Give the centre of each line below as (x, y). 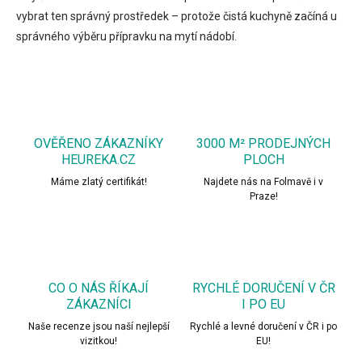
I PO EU (263, 304)
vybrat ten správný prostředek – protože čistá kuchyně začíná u (177, 16)
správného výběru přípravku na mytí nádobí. (126, 36)
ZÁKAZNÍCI (99, 304)
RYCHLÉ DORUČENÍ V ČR (263, 288)
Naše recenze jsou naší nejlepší (99, 326)
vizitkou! (99, 341)
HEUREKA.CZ (99, 159)
